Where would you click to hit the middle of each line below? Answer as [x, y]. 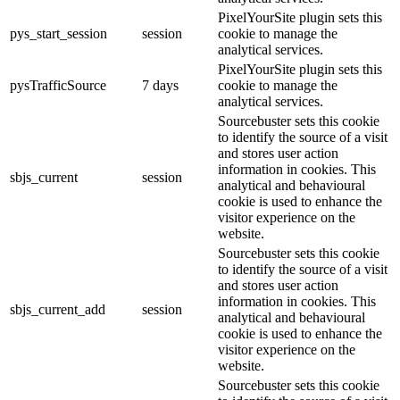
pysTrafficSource [58, 85]
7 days [160, 85]
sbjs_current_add [58, 309]
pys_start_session [58, 33]
